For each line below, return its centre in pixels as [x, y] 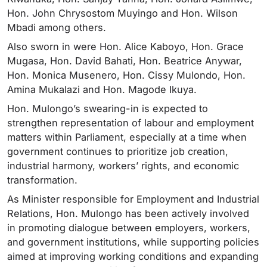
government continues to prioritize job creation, [118, 152]
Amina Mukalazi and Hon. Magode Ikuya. [102, 90]
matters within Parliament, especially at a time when [127, 137]
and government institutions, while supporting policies [133, 242]
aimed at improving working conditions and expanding [133, 257]
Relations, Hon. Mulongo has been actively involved [128, 214]
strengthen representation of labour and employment [131, 123]
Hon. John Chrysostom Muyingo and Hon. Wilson [122, 13]
